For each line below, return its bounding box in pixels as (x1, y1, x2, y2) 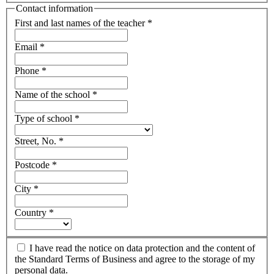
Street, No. (15, 135, 59, 146)
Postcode (15, 159, 52, 170)
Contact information (16, 2, 93, 13)
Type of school (15, 113, 75, 124)
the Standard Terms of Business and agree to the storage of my (15, 254, 255, 265)
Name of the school (15, 89, 92, 100)
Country (15, 207, 49, 218)
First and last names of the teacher (15, 17, 147, 28)
